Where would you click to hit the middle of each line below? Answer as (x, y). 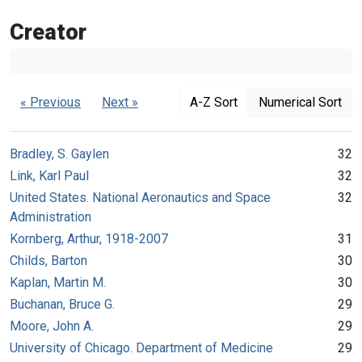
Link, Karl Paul (49, 175)
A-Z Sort (214, 102)
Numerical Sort (300, 102)
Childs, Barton (48, 260)
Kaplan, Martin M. (58, 282)
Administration (51, 217)
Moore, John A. (52, 326)
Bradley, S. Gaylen (59, 154)
